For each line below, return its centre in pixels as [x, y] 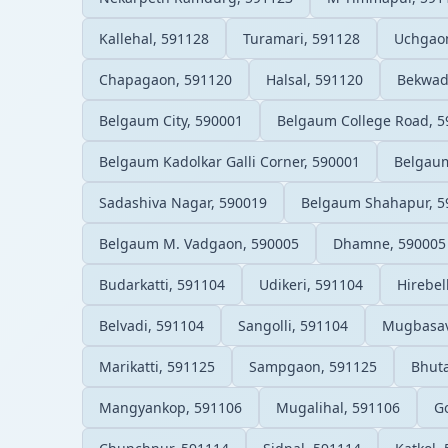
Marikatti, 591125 [157, 366]
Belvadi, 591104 [151, 325]
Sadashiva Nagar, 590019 [183, 202]
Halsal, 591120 [314, 79]
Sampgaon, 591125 [313, 366]
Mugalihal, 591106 [338, 407]
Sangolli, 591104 [293, 325]
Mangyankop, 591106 [170, 407]
